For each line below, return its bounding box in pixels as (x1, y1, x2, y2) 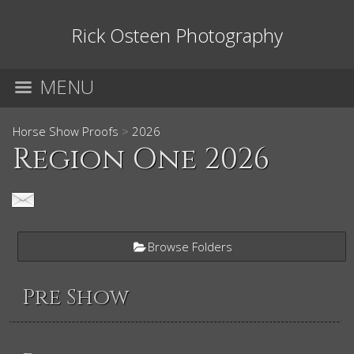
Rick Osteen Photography (71, 22, 283, 48)
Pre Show (22, 283, 130, 312)
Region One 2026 (13, 140, 269, 179)
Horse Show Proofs (13, 123, 119, 139)
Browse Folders (148, 239, 232, 254)
